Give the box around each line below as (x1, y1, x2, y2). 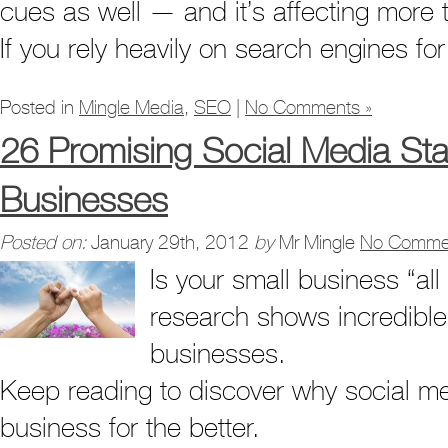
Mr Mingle (279, 231, 355, 254)
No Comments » (245, 96, 372, 119)
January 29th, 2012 (91, 231, 249, 254)
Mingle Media (79, 96, 184, 119)
